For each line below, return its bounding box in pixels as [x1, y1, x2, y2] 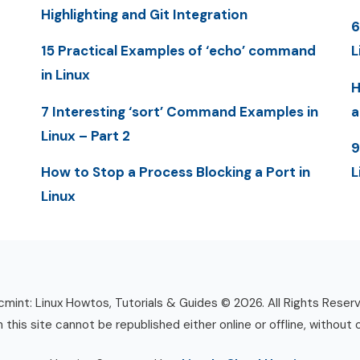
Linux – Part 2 [40, 126, 130, 145]
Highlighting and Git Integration [40, 6, 247, 24]
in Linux [40, 66, 90, 84]
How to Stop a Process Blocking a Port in [40, 162, 310, 181]
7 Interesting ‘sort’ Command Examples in [40, 102, 318, 121]
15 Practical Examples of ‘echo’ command [40, 42, 316, 60]
